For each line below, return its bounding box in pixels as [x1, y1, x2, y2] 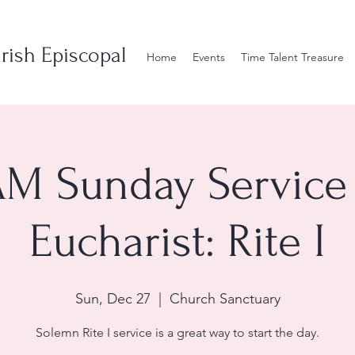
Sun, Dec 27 [74, 290, 151, 307]
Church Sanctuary [169, 290, 281, 307]
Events [192, 50, 225, 64]
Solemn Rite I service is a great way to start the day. [36, 325, 319, 340]
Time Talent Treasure [240, 50, 344, 64]
